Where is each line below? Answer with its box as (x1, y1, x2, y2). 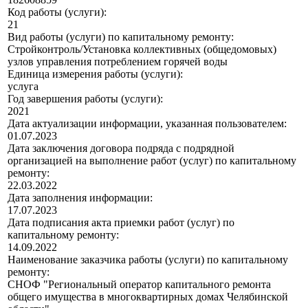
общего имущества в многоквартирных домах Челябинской (8, 291, 288, 303)
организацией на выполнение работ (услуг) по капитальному (8, 155, 296, 167)
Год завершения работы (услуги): (8, 93, 163, 105)
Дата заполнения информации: (8, 192, 153, 204)
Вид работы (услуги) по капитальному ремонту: (8, 31, 234, 43)
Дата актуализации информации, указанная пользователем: (8, 118, 287, 130)
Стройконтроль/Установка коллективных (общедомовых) (8, 43, 276, 56)
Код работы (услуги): (8, 6, 107, 19)
